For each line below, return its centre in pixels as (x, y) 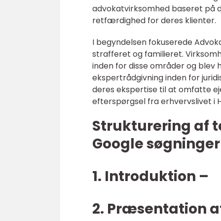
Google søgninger (156, 144)
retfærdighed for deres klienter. (154, 21)
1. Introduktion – (150, 177)
